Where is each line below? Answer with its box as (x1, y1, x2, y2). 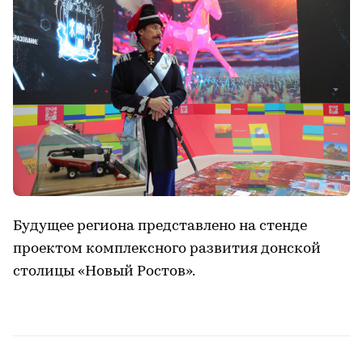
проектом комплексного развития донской (13, 241, 321, 257)
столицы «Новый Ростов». (13, 263, 195, 280)
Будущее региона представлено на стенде (13, 218, 307, 234)
